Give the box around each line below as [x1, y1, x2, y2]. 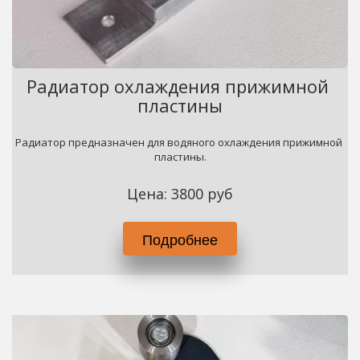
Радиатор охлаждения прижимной [26, 74, 329, 98]
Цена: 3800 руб [126, 184, 233, 203]
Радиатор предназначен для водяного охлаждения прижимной [14, 135, 342, 149]
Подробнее [142, 228, 218, 249]
